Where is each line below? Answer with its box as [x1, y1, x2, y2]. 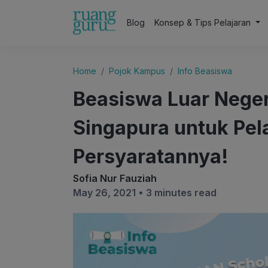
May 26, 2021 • [73, 187, 146, 199]
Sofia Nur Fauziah [73, 172, 157, 184]
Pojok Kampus [109, 66, 165, 76]
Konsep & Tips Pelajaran [154, 17, 254, 28]
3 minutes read [146, 187, 217, 199]
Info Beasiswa [178, 66, 232, 76]
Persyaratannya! [73, 145, 229, 168]
